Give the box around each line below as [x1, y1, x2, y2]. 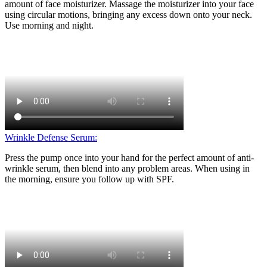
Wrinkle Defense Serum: [5, 132, 97, 142]
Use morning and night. [5, 20, 94, 30]
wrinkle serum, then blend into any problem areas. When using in [5, 163, 250, 173]
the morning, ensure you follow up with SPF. [5, 173, 174, 184]
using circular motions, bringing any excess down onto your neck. [5, 9, 252, 20]
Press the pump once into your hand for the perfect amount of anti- [5, 152, 254, 163]
